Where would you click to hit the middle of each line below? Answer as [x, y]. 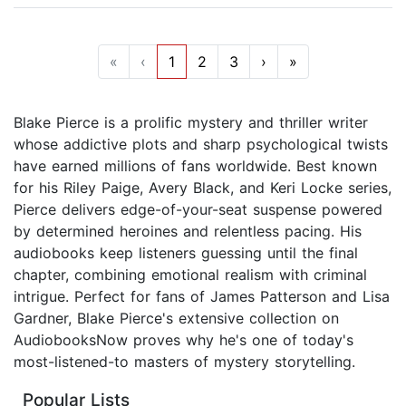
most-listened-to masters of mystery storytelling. [184, 362]
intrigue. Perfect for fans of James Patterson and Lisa [202, 297]
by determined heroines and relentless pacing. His [188, 232]
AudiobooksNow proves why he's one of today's [184, 340]
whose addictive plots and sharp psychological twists [201, 145]
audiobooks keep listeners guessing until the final [186, 253]
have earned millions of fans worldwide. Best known [195, 166]
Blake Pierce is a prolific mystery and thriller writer [191, 123]
